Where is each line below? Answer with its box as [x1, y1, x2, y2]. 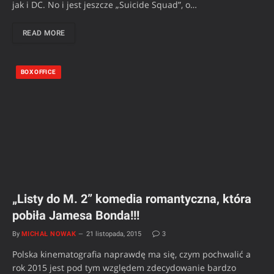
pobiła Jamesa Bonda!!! [12, 208, 139, 223]
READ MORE [23, 29, 65, 38]
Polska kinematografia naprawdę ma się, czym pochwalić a [12, 248, 251, 261]
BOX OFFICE [21, 68, 56, 76]
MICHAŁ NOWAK [21, 230, 76, 239]
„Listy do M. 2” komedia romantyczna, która [12, 191, 251, 207]
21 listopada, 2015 [86, 230, 142, 239]
